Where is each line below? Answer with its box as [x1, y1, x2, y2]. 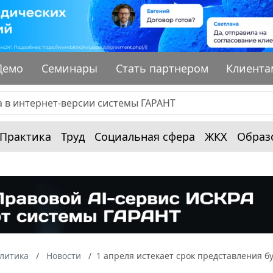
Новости [46, 250, 81, 262]
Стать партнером [115, 60, 208, 76]
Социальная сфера [94, 129, 195, 144]
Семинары [41, 60, 98, 76]
